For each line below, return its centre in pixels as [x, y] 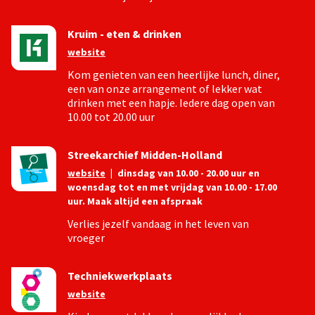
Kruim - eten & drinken [124, 34]
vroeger [86, 238]
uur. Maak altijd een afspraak [135, 201]
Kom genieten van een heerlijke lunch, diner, [174, 75]
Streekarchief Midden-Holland [145, 155]
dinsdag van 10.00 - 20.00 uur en [188, 173]
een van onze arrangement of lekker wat [165, 89]
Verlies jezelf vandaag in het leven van [158, 224]
